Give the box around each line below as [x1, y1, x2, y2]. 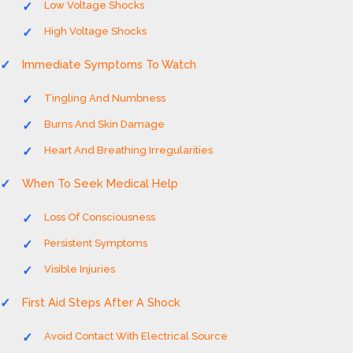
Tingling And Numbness [44, 92, 165, 104]
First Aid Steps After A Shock [22, 295, 180, 309]
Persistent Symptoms [44, 237, 147, 249]
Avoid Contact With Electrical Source [44, 330, 228, 342]
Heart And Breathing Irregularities [44, 144, 213, 156]
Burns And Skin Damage [44, 118, 165, 130]
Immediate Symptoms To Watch [22, 58, 196, 71]
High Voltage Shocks [44, 25, 147, 37]
